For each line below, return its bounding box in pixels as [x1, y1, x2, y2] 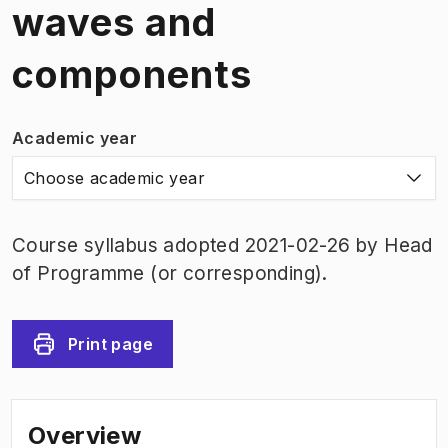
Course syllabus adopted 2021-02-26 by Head [12, 233, 433, 257]
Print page [68, 333, 153, 354]
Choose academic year [24, 167, 205, 188]
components [12, 50, 252, 97]
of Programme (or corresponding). [12, 261, 328, 285]
